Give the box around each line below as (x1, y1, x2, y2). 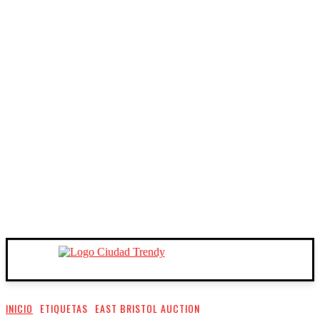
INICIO (6, 301, 33, 316)
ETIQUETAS (40, 301, 88, 316)
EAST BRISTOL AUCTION (95, 301, 200, 316)
